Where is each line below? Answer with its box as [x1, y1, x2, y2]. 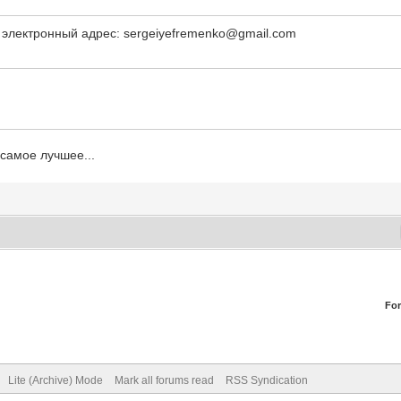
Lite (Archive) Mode [7, 374, 103, 387]
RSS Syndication [225, 374, 308, 387]
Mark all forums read [114, 374, 214, 387]
